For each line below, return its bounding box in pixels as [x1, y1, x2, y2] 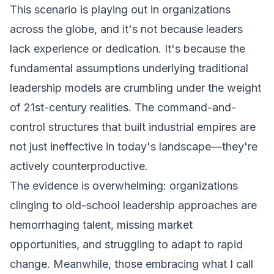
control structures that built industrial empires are [10, 120, 256, 133]
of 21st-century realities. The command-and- [10, 101, 236, 114]
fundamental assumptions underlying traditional [10, 62, 248, 75]
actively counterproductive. [10, 160, 148, 172]
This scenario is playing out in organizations [10, 3, 231, 16]
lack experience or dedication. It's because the [10, 42, 245, 55]
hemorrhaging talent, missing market [10, 218, 193, 231]
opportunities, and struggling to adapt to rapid [10, 238, 243, 251]
